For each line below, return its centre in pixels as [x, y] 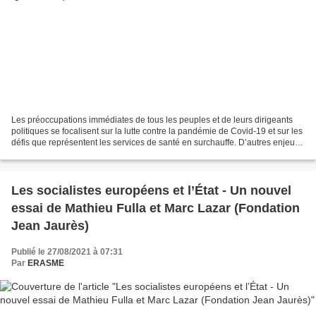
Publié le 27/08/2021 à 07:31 [67, 252]
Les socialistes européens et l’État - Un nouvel [151, 191]
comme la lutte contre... [55, 154]
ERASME [46, 263]
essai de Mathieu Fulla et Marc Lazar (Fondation [156, 208]
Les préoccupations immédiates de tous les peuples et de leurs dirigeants [152, 120]
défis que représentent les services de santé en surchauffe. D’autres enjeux [155, 143]
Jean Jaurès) [50, 226]
